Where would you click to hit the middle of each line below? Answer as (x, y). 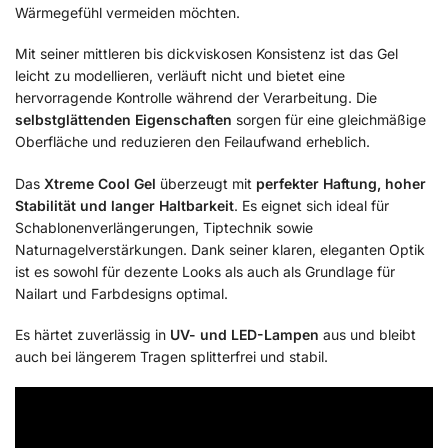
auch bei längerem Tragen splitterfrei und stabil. (171, 356)
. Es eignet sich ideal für (311, 205)
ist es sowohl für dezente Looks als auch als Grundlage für (205, 271)
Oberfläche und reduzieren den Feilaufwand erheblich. (192, 142)
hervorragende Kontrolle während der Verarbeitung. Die (196, 98)
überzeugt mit (206, 183)
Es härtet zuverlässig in (92, 334)
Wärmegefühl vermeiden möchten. (127, 12)
